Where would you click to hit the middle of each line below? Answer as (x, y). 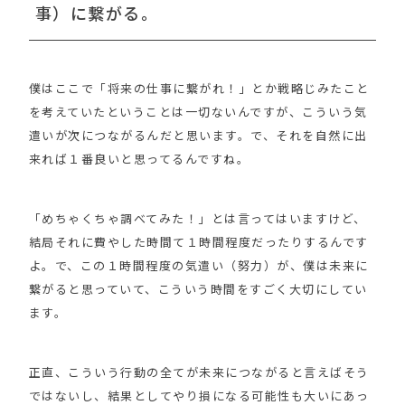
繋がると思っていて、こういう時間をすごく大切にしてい (198, 288)
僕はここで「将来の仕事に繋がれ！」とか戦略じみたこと (199, 88)
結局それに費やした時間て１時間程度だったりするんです (198, 241)
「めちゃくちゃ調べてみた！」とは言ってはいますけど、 (198, 218)
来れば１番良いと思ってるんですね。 (139, 158)
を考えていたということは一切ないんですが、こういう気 (198, 111)
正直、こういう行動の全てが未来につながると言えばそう (199, 372)
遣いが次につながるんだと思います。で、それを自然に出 (198, 135)
